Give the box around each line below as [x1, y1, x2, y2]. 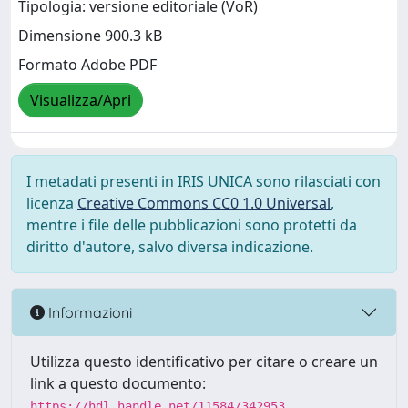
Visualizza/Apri [30, 90, 131, 111]
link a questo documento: [30, 373, 206, 393]
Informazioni [45, 302, 132, 321]
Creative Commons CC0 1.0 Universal [77, 193, 331, 213]
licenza [26, 193, 77, 213]
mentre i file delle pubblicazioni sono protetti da [26, 215, 357, 235]
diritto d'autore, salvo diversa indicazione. [26, 237, 313, 257]
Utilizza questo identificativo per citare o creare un [30, 352, 378, 372]
